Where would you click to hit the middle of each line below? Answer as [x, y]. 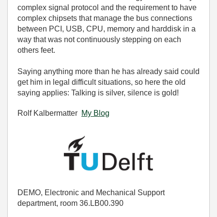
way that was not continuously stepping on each [99, 39]
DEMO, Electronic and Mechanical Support [91, 193]
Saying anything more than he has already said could [108, 71]
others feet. [36, 50]
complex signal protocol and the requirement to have [107, 7]
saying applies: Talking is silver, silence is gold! [98, 93]
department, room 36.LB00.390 [70, 203]
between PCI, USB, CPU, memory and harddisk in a [107, 29]
